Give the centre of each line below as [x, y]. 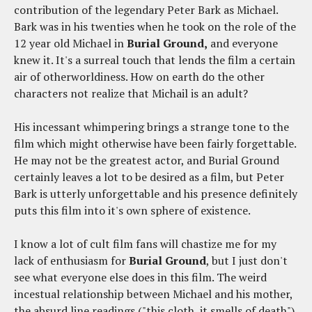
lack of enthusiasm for [71, 261]
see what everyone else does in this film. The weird [140, 278]
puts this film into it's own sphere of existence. [132, 211]
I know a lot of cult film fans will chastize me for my [145, 244]
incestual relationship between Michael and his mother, [153, 294]
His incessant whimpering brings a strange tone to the [151, 127]
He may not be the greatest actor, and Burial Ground [147, 161]
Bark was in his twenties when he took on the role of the [155, 27]
